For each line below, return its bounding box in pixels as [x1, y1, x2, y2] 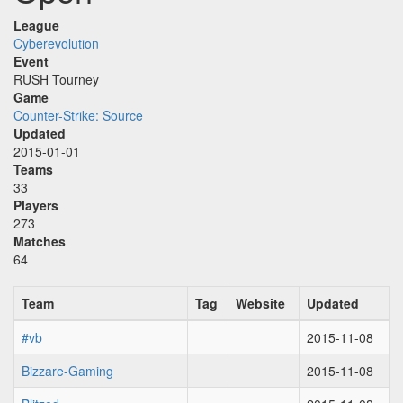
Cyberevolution [13, 34, 99, 52]
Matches [13, 232, 66, 250]
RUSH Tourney [13, 70, 99, 88]
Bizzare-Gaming [22, 362, 113, 380]
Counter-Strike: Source [13, 106, 143, 124]
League [13, 16, 59, 34]
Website [236, 294, 285, 312]
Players [13, 196, 58, 214]
